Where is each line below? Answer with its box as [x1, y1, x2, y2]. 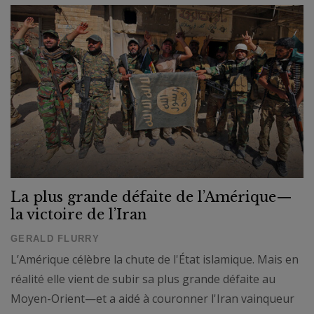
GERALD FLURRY [11, 233, 100, 244]
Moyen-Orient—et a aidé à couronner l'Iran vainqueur [11, 290, 294, 306]
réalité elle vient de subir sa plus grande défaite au [11, 271, 275, 287]
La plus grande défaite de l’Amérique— [11, 188, 292, 205]
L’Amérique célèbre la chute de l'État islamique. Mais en [11, 251, 299, 267]
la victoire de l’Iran [11, 205, 146, 223]
